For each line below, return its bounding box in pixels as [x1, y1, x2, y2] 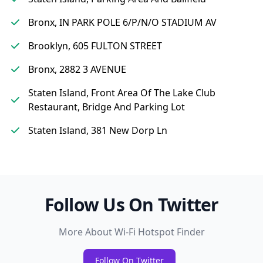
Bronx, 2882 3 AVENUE [28, 63, 126, 76]
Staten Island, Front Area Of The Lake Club [28, 86, 215, 99]
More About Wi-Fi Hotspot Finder [58, 225, 205, 238]
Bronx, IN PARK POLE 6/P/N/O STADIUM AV [28, 16, 217, 29]
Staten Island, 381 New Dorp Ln [28, 124, 167, 137]
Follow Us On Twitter [44, 193, 219, 217]
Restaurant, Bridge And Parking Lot [28, 100, 185, 113]
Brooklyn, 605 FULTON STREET [28, 39, 162, 52]
